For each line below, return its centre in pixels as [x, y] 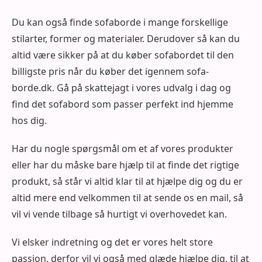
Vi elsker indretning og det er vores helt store [112, 242]
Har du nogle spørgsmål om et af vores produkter [123, 148]
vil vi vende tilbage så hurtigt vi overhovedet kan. [119, 214]
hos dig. [29, 120]
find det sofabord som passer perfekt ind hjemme [123, 104]
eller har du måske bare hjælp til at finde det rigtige [125, 165]
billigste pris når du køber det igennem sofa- [110, 71]
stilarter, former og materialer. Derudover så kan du [126, 38]
